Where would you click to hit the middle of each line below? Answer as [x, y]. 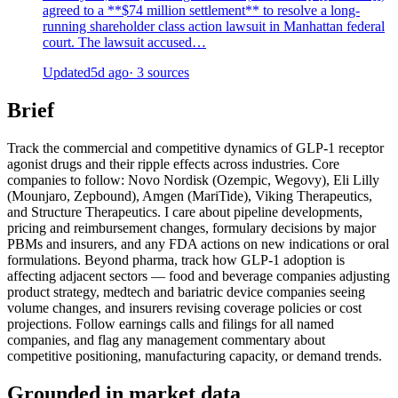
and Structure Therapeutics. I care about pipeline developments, [185, 211]
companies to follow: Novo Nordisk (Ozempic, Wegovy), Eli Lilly [193, 179]
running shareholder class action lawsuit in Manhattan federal [214, 27]
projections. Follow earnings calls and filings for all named [171, 323]
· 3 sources [159, 73]
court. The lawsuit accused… [124, 43]
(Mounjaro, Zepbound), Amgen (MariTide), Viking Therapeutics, [190, 195]
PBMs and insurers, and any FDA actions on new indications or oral [198, 243]
